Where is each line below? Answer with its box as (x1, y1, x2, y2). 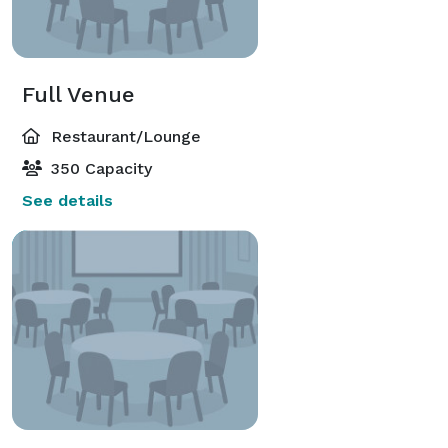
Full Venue (22, 81, 135, 107)
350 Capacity (46, 158, 152, 178)
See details (22, 190, 113, 210)
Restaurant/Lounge (46, 126, 201, 146)
